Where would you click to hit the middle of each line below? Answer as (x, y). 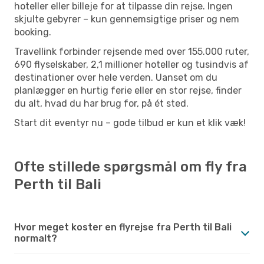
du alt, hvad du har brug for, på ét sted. (101, 103)
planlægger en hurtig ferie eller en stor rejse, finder (128, 90)
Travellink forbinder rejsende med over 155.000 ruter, (132, 51)
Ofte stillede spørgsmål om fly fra (131, 166)
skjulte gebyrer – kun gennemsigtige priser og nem (127, 19)
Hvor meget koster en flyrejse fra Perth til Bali (123, 227)
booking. (33, 32)
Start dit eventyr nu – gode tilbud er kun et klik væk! (130, 123)
